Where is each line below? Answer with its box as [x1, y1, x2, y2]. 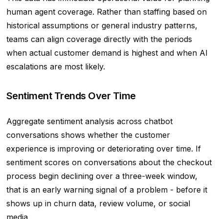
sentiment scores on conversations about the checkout [6, 157, 212, 168]
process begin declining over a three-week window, [6, 171, 197, 181]
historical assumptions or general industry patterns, [6, 21, 197, 31]
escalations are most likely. [6, 62, 105, 72]
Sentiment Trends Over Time [6, 90, 136, 102]
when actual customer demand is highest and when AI [6, 48, 208, 58]
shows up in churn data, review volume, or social [6, 198, 190, 209]
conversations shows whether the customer [6, 130, 170, 140]
